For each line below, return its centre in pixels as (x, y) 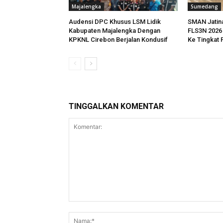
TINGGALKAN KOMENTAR (116, 107)
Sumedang (204, 7)
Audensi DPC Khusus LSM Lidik (115, 22)
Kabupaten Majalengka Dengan (114, 31)
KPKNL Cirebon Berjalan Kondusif (118, 40)
